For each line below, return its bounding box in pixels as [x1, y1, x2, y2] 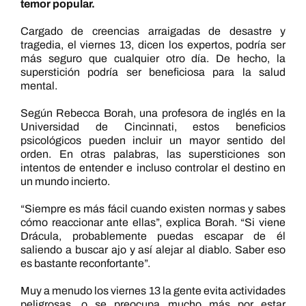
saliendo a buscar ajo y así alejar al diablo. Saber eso [20, 244, 286, 255]
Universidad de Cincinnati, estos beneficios [20, 121, 286, 133]
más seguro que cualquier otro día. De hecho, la [20, 53, 286, 64]
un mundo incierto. [20, 176, 110, 187]
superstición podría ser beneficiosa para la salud [20, 66, 286, 78]
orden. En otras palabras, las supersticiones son [20, 148, 286, 160]
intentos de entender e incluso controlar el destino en [20, 162, 286, 173]
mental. [20, 80, 57, 92]
